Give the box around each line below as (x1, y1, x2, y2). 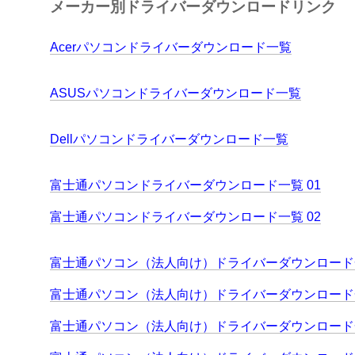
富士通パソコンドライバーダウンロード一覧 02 (50, 210, 321, 224)
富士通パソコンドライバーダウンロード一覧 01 (50, 178, 321, 193)
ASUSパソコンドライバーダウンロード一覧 (50, 86, 301, 101)
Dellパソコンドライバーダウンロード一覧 (50, 132, 288, 147)
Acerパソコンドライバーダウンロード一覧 (50, 40, 292, 55)
